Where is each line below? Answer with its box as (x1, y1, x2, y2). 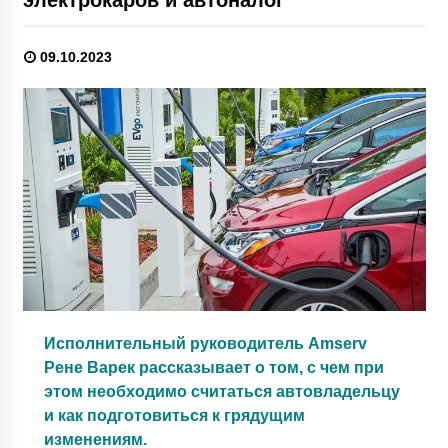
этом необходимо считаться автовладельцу (43, 382, 400, 400)
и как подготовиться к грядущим (43, 406, 305, 424)
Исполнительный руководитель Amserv (43, 334, 367, 352)
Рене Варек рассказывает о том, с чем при (43, 358, 384, 376)
